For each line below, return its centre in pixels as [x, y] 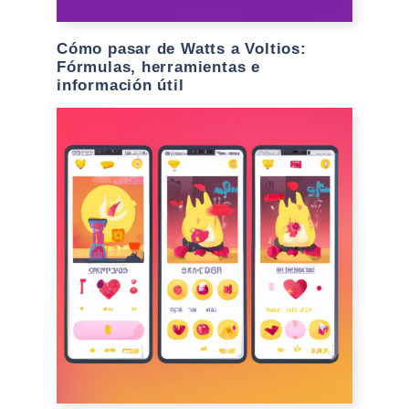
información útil [121, 85]
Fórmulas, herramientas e [158, 67]
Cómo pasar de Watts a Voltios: [182, 48]
